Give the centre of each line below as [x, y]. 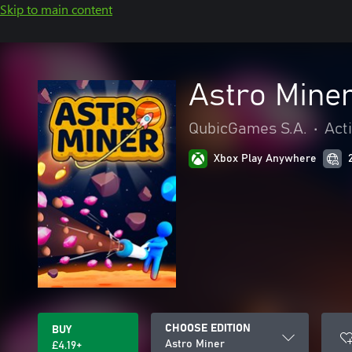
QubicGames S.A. [248, 129]
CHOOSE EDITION [208, 328]
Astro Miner [195, 344]
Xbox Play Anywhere [265, 159]
